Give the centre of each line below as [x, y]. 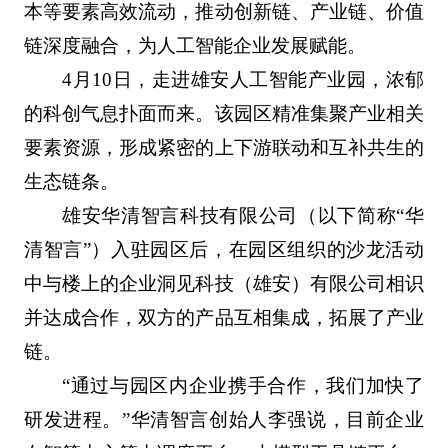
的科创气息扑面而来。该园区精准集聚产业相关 [224, 114]
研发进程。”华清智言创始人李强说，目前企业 [224, 420]
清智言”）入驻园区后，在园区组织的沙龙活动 [224, 250]
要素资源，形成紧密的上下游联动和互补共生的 [224, 148]
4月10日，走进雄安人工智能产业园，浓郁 [243, 80]
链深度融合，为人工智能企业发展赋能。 [194, 46]
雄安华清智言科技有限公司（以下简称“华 [243, 216]
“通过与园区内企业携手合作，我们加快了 [243, 386]
